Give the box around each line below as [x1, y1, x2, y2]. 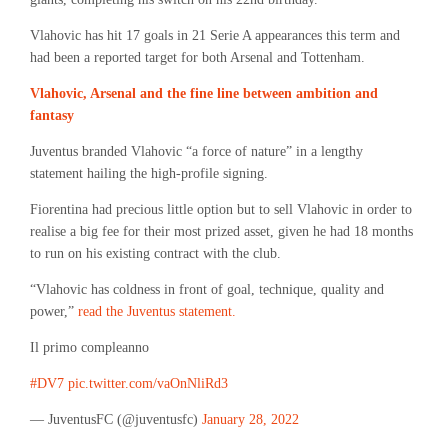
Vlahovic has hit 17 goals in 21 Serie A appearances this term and [30, 28, 400, 43]
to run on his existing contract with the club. [30, 246, 281, 261]
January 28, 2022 [202, 412, 299, 427]
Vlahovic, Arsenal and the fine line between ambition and [30, 86, 378, 101]
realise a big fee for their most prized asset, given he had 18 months [30, 224, 413, 239]
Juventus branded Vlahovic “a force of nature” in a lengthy [30, 144, 363, 159]
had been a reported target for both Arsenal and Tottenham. [30, 50, 365, 65]
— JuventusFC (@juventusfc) [30, 412, 202, 427]
